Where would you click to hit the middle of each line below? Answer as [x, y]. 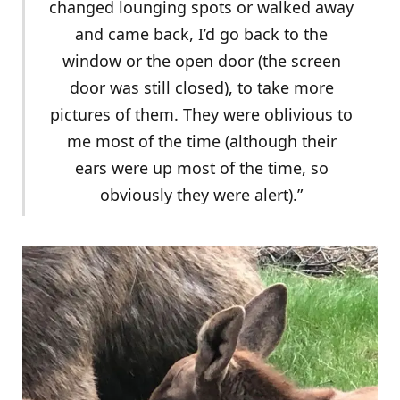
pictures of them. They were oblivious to [201, 115]
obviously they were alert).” [201, 195]
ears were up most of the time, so [201, 168]
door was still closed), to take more [201, 88]
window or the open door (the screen [201, 61]
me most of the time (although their [201, 142]
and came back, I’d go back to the [201, 34]
